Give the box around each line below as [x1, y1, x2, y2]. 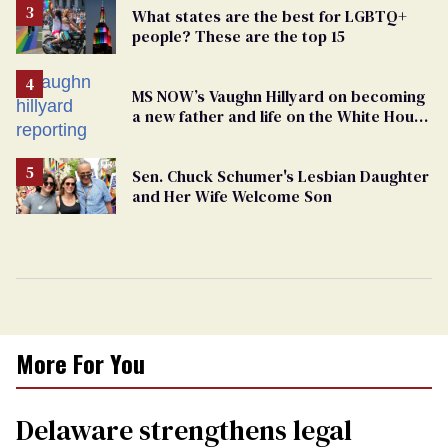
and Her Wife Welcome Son [132, 185, 332, 208]
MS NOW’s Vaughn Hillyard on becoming [132, 85, 425, 108]
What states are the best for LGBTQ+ [132, 5, 407, 28]
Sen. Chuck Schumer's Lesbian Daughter [132, 165, 429, 188]
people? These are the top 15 [132, 25, 345, 48]
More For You [16, 345, 145, 382]
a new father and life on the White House [132, 105, 431, 128]
